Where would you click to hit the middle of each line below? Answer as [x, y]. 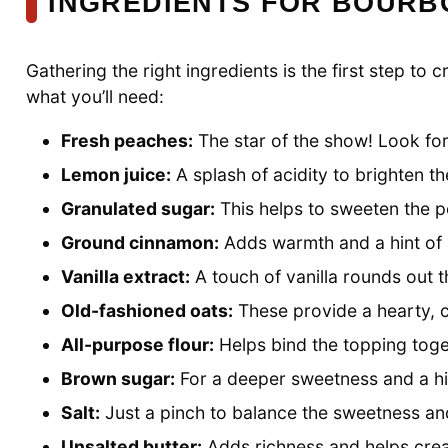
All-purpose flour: [138, 345]
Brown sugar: [118, 379]
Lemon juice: [116, 175]
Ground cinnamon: [140, 243]
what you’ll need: [95, 97]
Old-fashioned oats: [147, 311]
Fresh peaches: [127, 141]
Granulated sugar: [138, 209]
